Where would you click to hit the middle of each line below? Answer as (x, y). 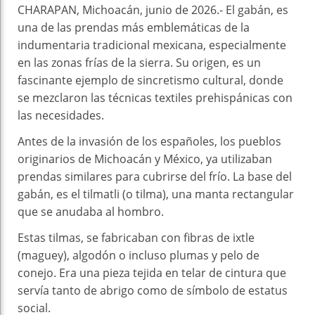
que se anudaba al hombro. (91, 211)
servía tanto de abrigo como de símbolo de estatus (153, 290)
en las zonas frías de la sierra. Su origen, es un (139, 62)
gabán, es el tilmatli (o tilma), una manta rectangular (156, 194)
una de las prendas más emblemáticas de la (134, 27)
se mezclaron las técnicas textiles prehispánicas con (155, 97)
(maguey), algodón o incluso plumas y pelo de (139, 255)
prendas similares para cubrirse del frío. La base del (155, 176)
